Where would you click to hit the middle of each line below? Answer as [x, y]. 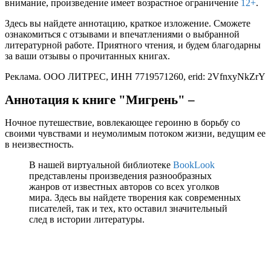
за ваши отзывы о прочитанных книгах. [87, 56]
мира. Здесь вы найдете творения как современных [135, 198]
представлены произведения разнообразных [120, 176]
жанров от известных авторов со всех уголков [124, 187]
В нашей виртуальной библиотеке [101, 165]
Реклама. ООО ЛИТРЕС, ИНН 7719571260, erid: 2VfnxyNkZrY [135, 76]
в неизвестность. [39, 145]
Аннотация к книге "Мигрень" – [100, 100]
